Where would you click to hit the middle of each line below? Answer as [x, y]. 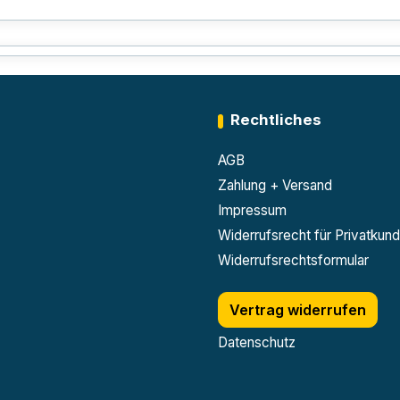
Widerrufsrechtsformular [293, 260]
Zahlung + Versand [275, 185]
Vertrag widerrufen [297, 310]
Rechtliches [275, 120]
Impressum [252, 210]
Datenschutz [256, 342]
